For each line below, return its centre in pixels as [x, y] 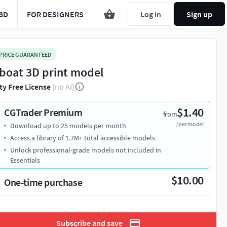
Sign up [199, 14]
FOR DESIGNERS [55, 14]
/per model [190, 124]
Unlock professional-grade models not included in [86, 150]
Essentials [25, 160]
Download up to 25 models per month [68, 126]
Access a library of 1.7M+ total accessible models [83, 138]
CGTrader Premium [43, 112]
